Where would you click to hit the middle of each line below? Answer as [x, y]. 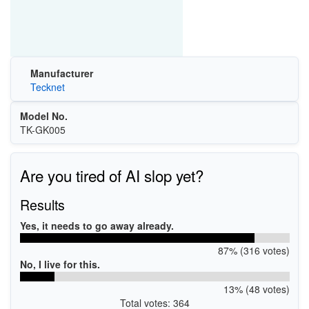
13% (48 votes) [256, 289]
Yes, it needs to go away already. [97, 226]
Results [42, 205]
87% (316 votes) [253, 250]
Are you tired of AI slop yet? [111, 175]
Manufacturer [61, 73]
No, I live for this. [60, 264]
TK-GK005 [42, 129]
